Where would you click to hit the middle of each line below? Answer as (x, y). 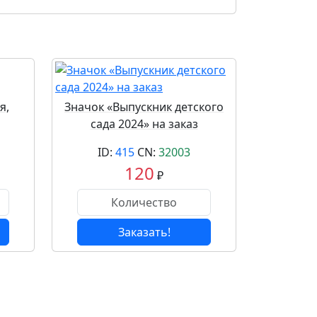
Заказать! (144, 232)
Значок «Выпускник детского (144, 107)
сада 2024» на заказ (144, 124)
